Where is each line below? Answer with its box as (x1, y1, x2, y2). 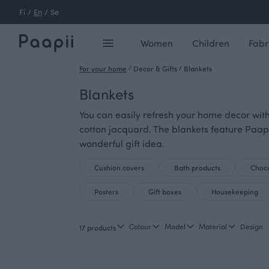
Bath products (174, 163, 220, 172)
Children (192, 37, 229, 49)
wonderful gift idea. (79, 137, 165, 150)
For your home (79, 64, 127, 73)
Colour (129, 222, 151, 231)
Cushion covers (94, 163, 144, 172)
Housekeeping (211, 187, 258, 196)
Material (199, 222, 227, 231)
